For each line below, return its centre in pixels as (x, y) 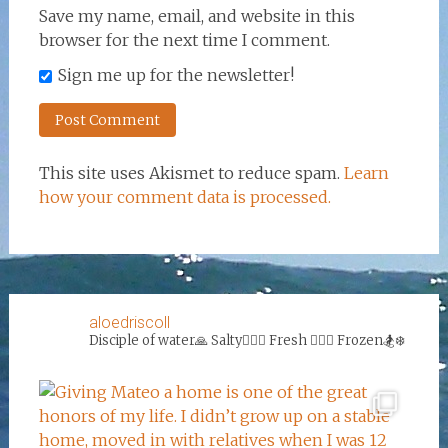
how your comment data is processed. (184, 197)
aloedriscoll (129, 322)
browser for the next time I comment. (184, 40)
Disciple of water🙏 (149, 340)
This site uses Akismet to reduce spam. (191, 173)
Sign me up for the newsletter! (175, 75)
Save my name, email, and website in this (196, 16)
